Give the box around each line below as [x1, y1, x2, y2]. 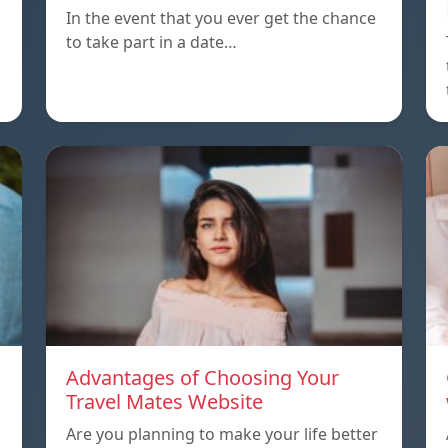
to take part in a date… [66, 31, 237, 54]
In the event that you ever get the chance [66, 7, 376, 30]
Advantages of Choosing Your [66, 364, 339, 392]
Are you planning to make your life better [66, 423, 378, 446]
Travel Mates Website [66, 388, 263, 416]
